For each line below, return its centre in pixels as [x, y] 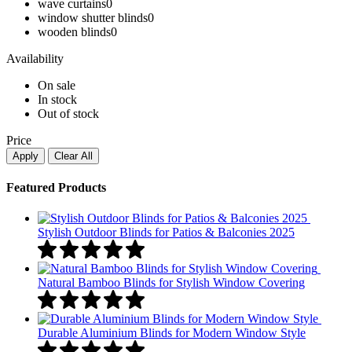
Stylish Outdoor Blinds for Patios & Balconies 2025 [166, 233]
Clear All [73, 156]
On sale [57, 85]
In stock [57, 99]
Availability [35, 58]
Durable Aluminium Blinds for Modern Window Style [172, 333]
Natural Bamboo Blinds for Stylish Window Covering [171, 283]
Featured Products [56, 188]
